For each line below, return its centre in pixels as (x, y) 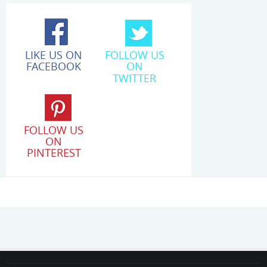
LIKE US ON (54, 55)
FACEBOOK (54, 66)
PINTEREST (54, 153)
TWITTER (135, 78)
